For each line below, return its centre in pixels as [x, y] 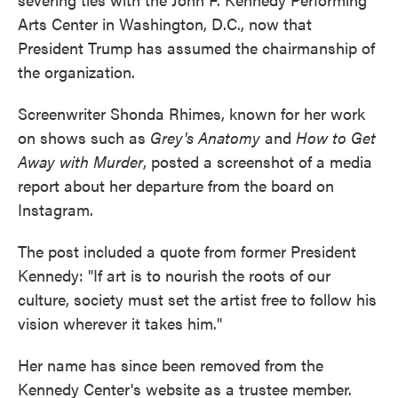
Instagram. [56, 209]
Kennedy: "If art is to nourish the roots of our [174, 275]
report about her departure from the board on [176, 185]
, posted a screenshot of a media [258, 161]
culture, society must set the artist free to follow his [197, 299]
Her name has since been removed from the [171, 365]
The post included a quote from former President [187, 251]
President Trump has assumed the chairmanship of [196, 48]
